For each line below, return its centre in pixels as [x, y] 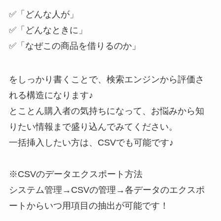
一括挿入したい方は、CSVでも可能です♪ [91, 143]
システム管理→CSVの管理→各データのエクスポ [107, 190]
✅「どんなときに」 [48, 30]
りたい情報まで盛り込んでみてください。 [93, 127]
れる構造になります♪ [51, 95]
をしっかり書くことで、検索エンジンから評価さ [106, 80]
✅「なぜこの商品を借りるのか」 [74, 46]
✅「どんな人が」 [43, 15]
